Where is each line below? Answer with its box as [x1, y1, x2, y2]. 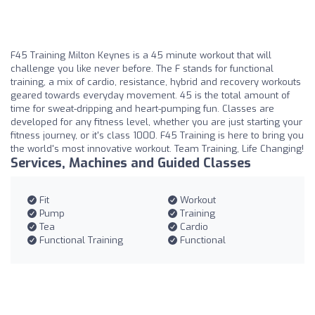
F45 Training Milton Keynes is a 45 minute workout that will [11, 49, 271, 61]
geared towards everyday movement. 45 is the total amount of [11, 89, 290, 101]
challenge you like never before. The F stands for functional [11, 63, 274, 75]
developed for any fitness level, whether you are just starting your [11, 116, 302, 128]
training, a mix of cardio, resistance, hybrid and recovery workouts [11, 76, 301, 88]
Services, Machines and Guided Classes [11, 155, 251, 172]
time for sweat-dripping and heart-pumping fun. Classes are [11, 103, 274, 115]
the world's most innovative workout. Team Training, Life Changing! [11, 143, 304, 155]
